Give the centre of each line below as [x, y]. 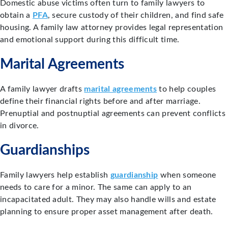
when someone [187, 175]
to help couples [187, 89]
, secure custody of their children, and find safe [136, 16]
